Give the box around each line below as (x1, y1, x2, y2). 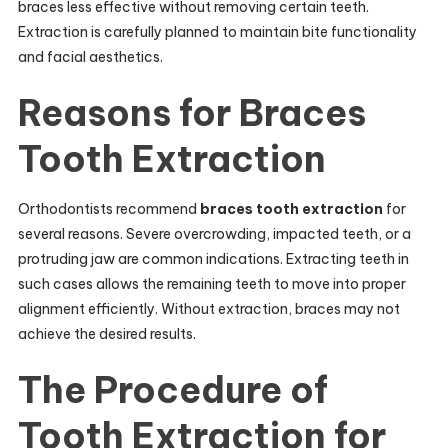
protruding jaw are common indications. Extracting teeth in (17, 250, 409, 268)
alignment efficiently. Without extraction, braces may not (17, 300, 400, 318)
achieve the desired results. (17, 325, 196, 343)
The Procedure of (17, 367, 328, 413)
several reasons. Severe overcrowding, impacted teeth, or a (17, 225, 411, 243)
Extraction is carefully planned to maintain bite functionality (17, 23, 417, 41)
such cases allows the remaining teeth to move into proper (17, 275, 406, 293)
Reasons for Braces (17, 90, 366, 136)
